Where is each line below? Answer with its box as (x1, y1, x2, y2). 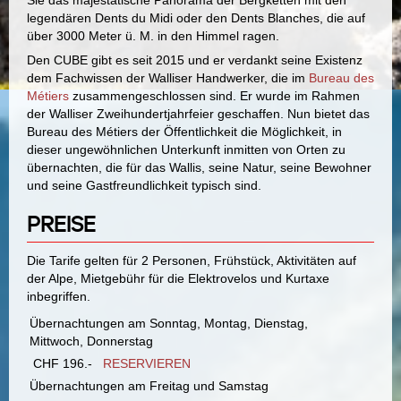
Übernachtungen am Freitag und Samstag (30, 378, 269, 393)
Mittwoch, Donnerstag (30, 333, 153, 348)
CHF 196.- (30, 355, 103, 371)
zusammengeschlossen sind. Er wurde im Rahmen (69, 89, 360, 104)
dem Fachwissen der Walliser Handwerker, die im (27, 71, 309, 86)
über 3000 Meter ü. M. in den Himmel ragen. (27, 29, 279, 44)
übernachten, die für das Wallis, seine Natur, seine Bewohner (27, 160, 371, 175)
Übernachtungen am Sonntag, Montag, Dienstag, (30, 315, 308, 330)
